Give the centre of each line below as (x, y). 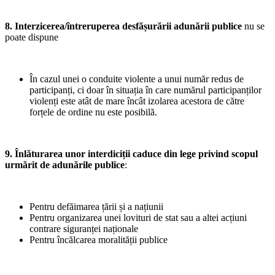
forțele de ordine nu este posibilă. (93, 112)
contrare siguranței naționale (84, 228)
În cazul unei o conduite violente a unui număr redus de (137, 79)
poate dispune (32, 37)
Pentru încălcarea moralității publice (99, 239)
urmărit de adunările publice (65, 165)
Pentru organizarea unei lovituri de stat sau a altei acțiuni (138, 217)
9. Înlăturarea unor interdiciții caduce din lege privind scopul (131, 153)
